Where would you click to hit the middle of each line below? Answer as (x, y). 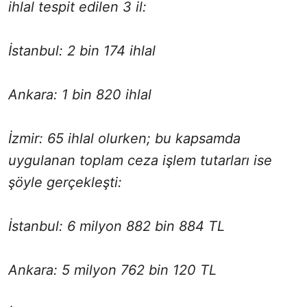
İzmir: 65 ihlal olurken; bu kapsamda (124, 139)
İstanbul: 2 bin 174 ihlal (82, 51)
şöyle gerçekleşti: (65, 183)
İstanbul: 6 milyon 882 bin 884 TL (116, 226)
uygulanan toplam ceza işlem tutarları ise (140, 161)
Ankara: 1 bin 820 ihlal (80, 95)
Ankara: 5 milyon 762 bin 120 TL (112, 270)
